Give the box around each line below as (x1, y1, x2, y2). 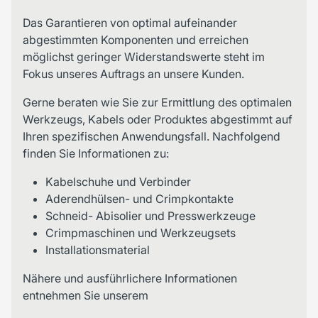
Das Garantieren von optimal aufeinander (23, 16, 237, 31)
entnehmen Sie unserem (23, 288, 148, 303)
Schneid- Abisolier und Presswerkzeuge (45, 209, 256, 224)
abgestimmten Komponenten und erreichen (23, 33, 248, 48)
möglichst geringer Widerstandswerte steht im (23, 50, 265, 65)
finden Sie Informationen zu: (23, 146, 169, 161)
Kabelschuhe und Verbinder (45, 175, 191, 190)
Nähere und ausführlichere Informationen (23, 271, 237, 286)
